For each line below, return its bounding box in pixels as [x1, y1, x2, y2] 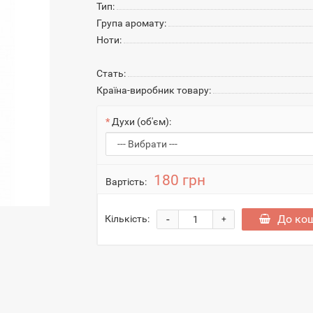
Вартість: [105, 176, 147, 187]
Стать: [96, 68, 126, 79]
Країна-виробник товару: [96, 85, 212, 96]
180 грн [154, 172, 206, 189]
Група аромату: [96, 17, 167, 29]
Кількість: [105, 212, 150, 224]
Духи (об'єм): [112, 116, 172, 127]
